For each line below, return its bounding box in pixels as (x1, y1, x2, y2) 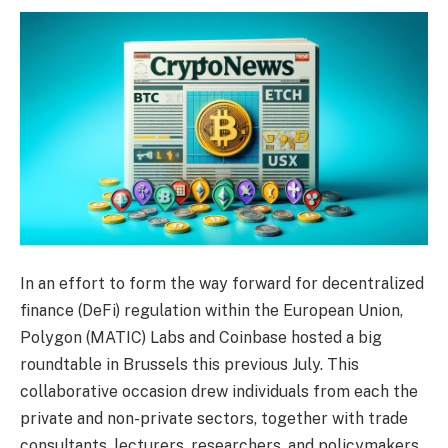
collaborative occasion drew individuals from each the (20, 381, 418, 401)
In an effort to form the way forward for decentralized (20, 273, 424, 293)
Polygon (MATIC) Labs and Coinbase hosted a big (20, 327, 382, 347)
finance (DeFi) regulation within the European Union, (20, 300, 403, 320)
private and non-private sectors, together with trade (20, 408, 408, 428)
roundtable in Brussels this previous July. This (20, 354, 359, 374)
